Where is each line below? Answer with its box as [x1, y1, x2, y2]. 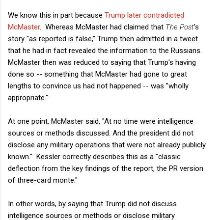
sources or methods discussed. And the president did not [8, 128, 193, 137]
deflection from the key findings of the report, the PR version [8, 164, 203, 173]
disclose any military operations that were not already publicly [8, 140, 206, 149]
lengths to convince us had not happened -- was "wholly [8, 81, 189, 90]
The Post [165, 22, 194, 31]
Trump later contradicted [105, 10, 184, 20]
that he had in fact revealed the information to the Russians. [8, 46, 204, 55]
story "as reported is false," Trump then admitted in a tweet [8, 34, 198, 43]
